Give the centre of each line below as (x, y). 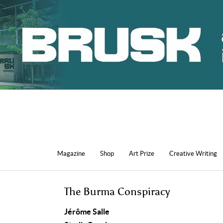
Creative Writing (193, 154)
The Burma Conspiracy (117, 192)
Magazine (71, 154)
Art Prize (142, 154)
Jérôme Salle (87, 212)
